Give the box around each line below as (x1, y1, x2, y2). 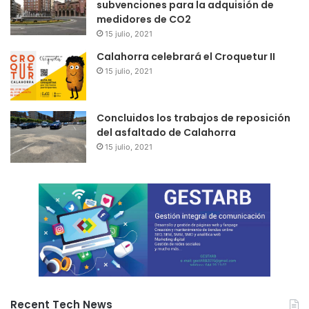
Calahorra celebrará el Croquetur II (97, 50, 275, 64)
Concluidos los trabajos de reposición (97, 111, 290, 126)
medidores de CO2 (97, 12, 191, 27)
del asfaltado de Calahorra (97, 126, 236, 140)
